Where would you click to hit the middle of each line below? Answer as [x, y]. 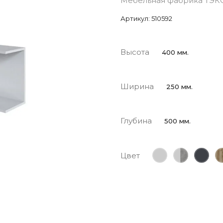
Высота [135, 52]
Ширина [137, 86]
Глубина [136, 121]
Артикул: [135, 18]
